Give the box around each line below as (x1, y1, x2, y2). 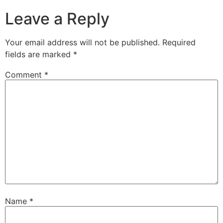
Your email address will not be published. (5, 37, 160, 48)
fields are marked (5, 49, 73, 60)
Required (162, 37, 196, 48)
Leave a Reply (5, 9, 110, 29)
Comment (5, 69, 44, 80)
